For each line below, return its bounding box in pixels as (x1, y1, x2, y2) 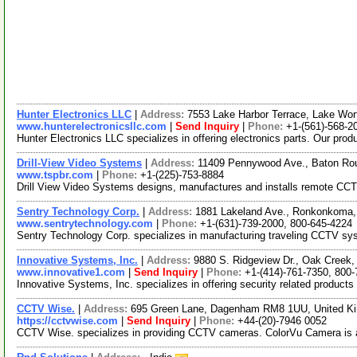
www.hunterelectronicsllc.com (17, 120, 167, 132)
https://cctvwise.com (17, 315, 118, 327)
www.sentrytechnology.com (17, 218, 153, 229)
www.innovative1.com (17, 266, 125, 278)
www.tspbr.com (17, 169, 93, 181)
